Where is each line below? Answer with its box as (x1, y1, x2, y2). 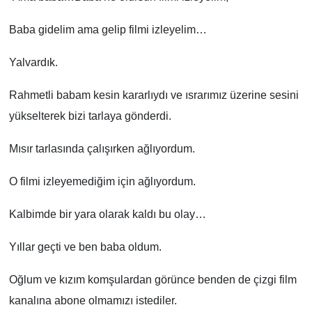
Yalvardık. (8, 56, 58, 68)
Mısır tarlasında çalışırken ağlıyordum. (8, 142, 195, 155)
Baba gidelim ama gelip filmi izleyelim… (8, 23, 207, 36)
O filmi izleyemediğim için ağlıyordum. (8, 175, 196, 187)
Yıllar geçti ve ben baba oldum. (8, 240, 162, 253)
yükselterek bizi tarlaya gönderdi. (8, 109, 171, 122)
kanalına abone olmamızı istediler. (8, 294, 177, 306)
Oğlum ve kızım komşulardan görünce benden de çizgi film (8, 273, 297, 286)
